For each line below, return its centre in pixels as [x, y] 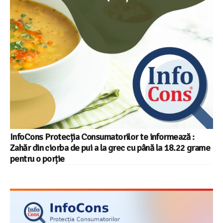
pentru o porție [37, 159]
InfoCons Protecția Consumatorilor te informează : [102, 137]
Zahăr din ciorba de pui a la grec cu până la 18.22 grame [110, 148]
